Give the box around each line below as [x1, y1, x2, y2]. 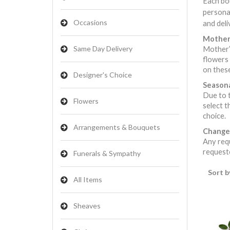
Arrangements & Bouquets [73, 123, 160, 131]
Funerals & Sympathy [73, 149, 141, 158]
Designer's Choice [73, 70, 132, 79]
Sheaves [73, 201, 101, 210]
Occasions [73, 18, 107, 27]
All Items [73, 175, 102, 184]
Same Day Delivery [73, 44, 132, 53]
